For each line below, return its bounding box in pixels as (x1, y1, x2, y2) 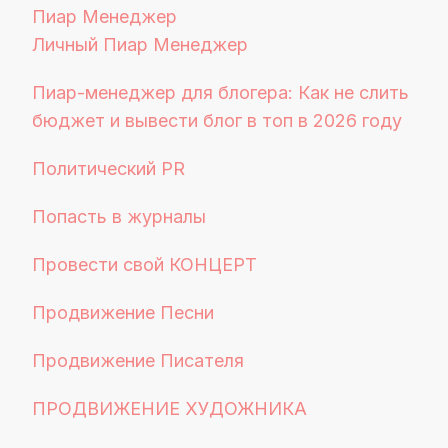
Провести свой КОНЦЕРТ (32, 254, 257, 275)
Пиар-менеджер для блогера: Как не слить (32, 82, 409, 103)
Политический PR (32, 158, 185, 179)
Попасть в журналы (32, 206, 206, 227)
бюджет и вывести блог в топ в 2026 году (32, 110, 402, 131)
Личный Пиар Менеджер (32, 34, 248, 55)
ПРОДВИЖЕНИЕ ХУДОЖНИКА (32, 398, 307, 419)
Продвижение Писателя (32, 350, 244, 371)
